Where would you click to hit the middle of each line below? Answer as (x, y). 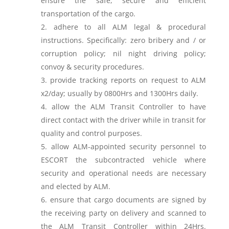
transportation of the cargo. (88, 14)
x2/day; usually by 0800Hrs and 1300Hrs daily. (119, 93)
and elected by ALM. (75, 186)
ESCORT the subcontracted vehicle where (123, 160)
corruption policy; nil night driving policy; (123, 53)
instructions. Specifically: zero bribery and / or (123, 40)
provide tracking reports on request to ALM (128, 80)
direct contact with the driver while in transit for (123, 120)
